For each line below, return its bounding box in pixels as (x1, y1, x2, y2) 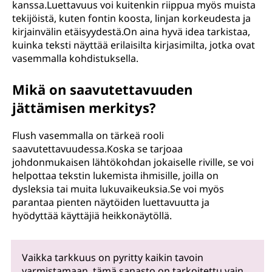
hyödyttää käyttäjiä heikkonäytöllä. (12, 209, 172, 222)
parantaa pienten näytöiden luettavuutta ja (12, 195, 209, 209)
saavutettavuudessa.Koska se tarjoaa (12, 142, 183, 155)
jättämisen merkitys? (12, 98, 156, 117)
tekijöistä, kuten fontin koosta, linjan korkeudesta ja (12, 12, 251, 25)
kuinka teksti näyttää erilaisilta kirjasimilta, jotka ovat (12, 38, 255, 52)
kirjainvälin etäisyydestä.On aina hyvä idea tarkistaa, (12, 25, 250, 38)
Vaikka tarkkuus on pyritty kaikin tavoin (21, 251, 203, 265)
